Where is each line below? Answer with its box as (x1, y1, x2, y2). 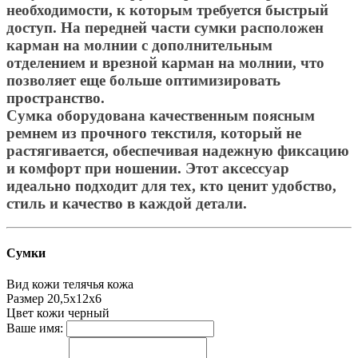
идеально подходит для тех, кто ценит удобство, (6, 177, 336, 194)
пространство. (6, 89, 105, 106)
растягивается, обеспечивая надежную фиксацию (6, 141, 349, 159)
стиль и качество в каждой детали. (6, 194, 247, 212)
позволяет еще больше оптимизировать (6, 71, 280, 89)
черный (68, 305, 109, 320)
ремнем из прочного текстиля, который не (6, 124, 301, 141)
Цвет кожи (6, 305, 65, 320)
